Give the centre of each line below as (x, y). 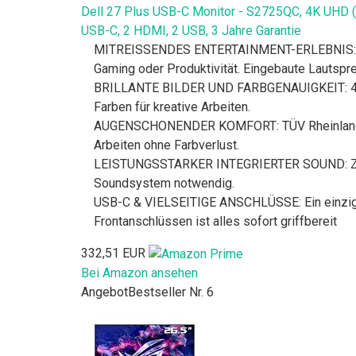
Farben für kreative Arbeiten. (172, 107)
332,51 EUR (113, 253)
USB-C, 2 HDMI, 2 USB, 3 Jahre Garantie (191, 31)
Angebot (104, 292)
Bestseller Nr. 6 (171, 292)
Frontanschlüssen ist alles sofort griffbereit (215, 222)
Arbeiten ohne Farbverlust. (166, 145)
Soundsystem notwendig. (164, 184)
